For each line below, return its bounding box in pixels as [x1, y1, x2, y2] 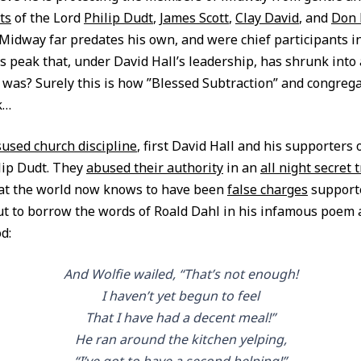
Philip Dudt [84, 9, 153, 27]
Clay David [235, 9, 299, 27]
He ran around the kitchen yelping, [74, 330, 287, 348]
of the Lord [11, 9, 84, 27]
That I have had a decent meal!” [85, 309, 276, 326]
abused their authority [86, 159, 223, 176]
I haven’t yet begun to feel [102, 287, 259, 305]
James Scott [160, 9, 229, 27]
